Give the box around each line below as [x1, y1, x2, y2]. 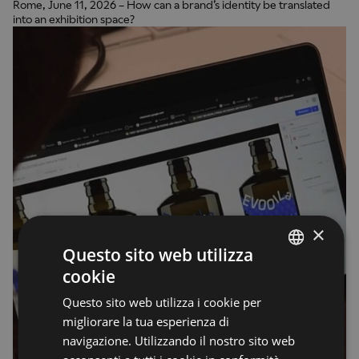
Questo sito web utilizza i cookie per [62, 293, 261, 310]
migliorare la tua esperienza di [62, 313, 229, 329]
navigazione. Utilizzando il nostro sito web [62, 332, 295, 349]
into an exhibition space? [13, 12, 135, 26]
